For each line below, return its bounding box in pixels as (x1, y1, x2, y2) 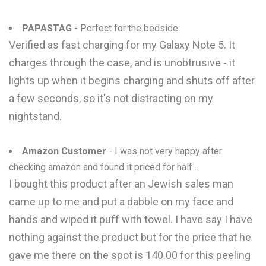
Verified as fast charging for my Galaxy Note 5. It (9, 39, 235, 51)
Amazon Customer (22, 145, 106, 157)
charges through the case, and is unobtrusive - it (9, 56, 235, 69)
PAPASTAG (22, 23, 72, 34)
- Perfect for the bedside (72, 23, 178, 34)
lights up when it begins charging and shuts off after (9, 74, 255, 87)
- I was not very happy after (106, 145, 222, 157)
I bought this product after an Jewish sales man (9, 178, 233, 190)
